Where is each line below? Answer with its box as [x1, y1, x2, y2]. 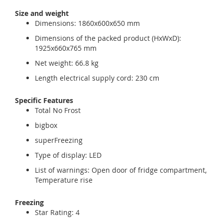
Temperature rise [35, 175, 93, 185]
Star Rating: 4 [35, 208, 80, 217]
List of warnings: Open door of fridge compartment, [35, 165, 207, 175]
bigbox [35, 120, 57, 130]
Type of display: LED [35, 150, 102, 160]
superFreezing [35, 135, 83, 145]
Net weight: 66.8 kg [35, 58, 99, 68]
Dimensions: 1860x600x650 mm [35, 18, 140, 28]
